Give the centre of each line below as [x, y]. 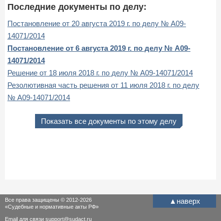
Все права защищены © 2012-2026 [48, 200]
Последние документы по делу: [77, 7]
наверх [188, 201]
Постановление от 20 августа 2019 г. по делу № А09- [97, 23]
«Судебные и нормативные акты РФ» [52, 207]
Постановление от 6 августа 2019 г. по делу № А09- [99, 48]
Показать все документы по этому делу [109, 121]
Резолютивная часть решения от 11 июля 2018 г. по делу [103, 85]
